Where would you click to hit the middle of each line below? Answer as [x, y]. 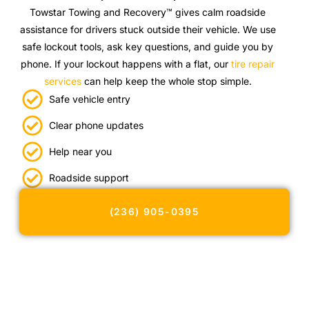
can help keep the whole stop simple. [166, 81]
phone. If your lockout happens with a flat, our [126, 64]
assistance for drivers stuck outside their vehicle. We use [148, 30]
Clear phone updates [96, 126]
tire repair [253, 64]
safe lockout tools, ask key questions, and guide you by [148, 47]
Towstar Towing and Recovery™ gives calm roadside [148, 12]
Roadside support [89, 178]
